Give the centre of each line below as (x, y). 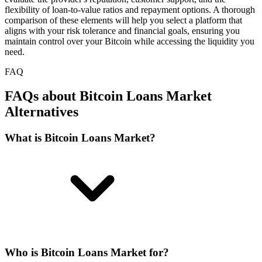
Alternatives (42, 112)
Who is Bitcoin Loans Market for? (87, 253)
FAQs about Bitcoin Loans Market (108, 96)
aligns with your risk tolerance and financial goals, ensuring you (122, 30)
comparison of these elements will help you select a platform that (123, 20)
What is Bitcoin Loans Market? (80, 138)
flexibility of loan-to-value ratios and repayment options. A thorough (130, 9)
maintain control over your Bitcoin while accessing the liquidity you (130, 41)
